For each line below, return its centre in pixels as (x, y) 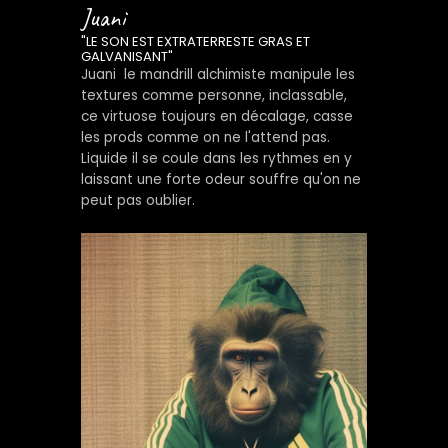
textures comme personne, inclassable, (213, 96)
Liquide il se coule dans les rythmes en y (216, 159)
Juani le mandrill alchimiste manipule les (217, 75)
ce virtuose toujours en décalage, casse (216, 117)
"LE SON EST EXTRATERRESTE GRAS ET (195, 42)
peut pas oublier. (137, 201)
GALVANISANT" (126, 57)
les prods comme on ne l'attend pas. (205, 138)
